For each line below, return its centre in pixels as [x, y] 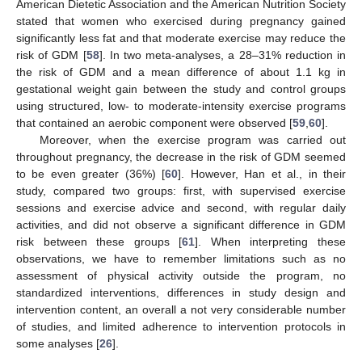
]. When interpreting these [271, 242]
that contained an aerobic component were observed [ [154, 123]
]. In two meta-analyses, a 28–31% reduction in [223, 55]
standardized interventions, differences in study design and [181, 293]
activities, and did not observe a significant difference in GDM [181, 225]
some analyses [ [58, 344]
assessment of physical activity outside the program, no [181, 276]
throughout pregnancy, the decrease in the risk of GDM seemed [181, 157]
